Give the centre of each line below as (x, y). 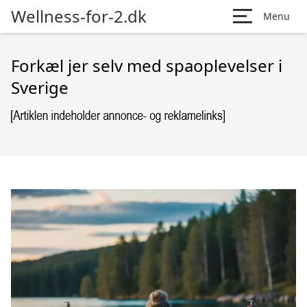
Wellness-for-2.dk (79, 16)
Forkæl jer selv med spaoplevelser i (147, 65)
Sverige (40, 87)
